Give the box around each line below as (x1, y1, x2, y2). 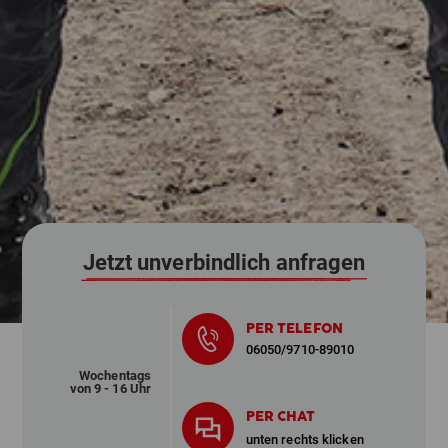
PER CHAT (245, 407, 316, 427)
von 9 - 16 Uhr (69, 380, 152, 396)
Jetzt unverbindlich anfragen (82, 249, 366, 276)
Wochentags (79, 367, 152, 383)
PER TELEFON (245, 319, 343, 339)
